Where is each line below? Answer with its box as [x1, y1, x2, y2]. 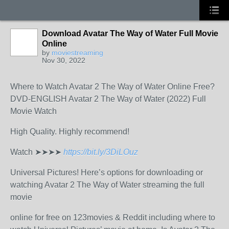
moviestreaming [52, 49, 103, 57]
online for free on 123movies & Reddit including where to [10, 213, 215, 222]
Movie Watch [10, 107, 59, 116]
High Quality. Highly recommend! [10, 127, 129, 136]
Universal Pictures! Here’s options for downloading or [10, 168, 203, 177]
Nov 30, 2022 [42, 56, 85, 64]
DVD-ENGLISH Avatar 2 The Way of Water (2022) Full [10, 95, 206, 103]
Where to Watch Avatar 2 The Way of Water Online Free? [10, 82, 215, 91]
